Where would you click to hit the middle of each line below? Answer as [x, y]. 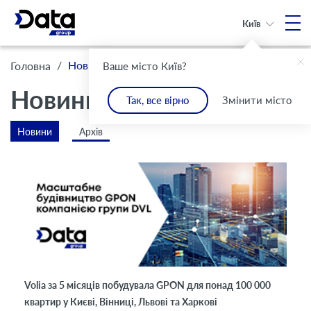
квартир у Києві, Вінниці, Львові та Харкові [121, 301]
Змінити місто [257, 100]
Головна [31, 65]
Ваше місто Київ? [145, 66]
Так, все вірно [158, 100]
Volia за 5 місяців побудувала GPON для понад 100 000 [148, 285]
